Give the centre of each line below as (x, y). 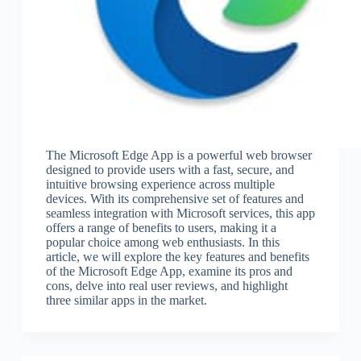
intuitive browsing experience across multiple (160, 185)
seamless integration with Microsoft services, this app (180, 214)
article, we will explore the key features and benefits (177, 257)
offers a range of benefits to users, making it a (161, 228)
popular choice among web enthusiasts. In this (162, 243)
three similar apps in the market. (126, 301)
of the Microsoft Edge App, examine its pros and (169, 272)
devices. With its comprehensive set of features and (174, 199)
